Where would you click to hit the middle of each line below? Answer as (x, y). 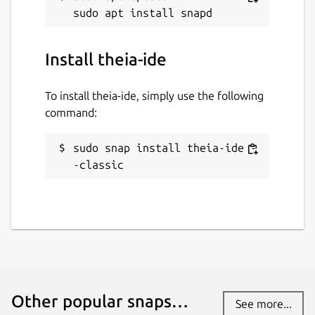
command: (71, 112)
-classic (98, 164)
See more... (263, 303)
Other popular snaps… (100, 302)
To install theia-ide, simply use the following (154, 95)
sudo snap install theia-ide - (165, 147)
